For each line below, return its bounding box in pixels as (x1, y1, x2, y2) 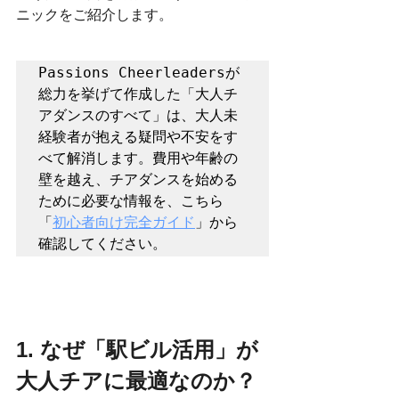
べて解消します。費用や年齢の (38, 149, 238, 167)
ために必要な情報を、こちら (38, 191, 224, 209)
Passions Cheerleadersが (38, 63, 240, 81)
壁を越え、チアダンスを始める (38, 170, 238, 188)
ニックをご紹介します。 (16, 6, 173, 22)
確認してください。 (38, 234, 167, 252)
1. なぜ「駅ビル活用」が (16, 337, 258, 362)
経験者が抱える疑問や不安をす (38, 127, 238, 145)
